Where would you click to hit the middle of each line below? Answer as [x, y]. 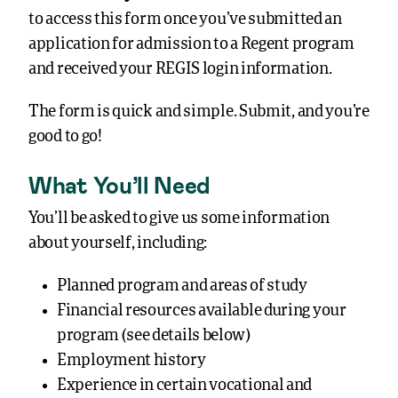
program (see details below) [154, 336]
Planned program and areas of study [182, 286]
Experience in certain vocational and [185, 386]
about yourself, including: [118, 243]
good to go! [65, 137]
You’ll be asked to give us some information [179, 219]
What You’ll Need [120, 184]
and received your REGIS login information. [180, 69]
